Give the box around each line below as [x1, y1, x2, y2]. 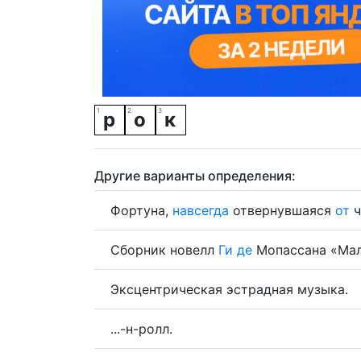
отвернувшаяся [229, 201, 335, 218]
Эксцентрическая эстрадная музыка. [110, 280, 348, 297]
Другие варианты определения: [94, 167, 296, 184]
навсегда [172, 201, 229, 218]
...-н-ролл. [110, 320, 172, 337]
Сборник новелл [110, 241, 218, 258]
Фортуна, [110, 201, 172, 218]
